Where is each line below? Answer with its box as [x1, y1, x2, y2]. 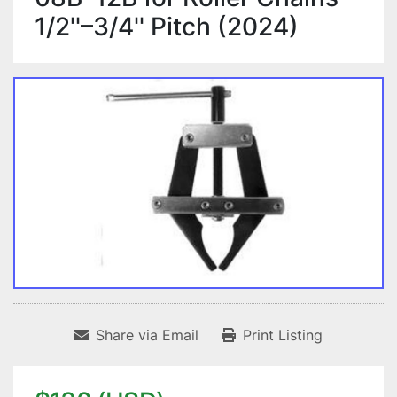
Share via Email [96, 326, 198, 345]
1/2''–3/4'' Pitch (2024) [35, 12, 299, 42]
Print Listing [243, 326, 323, 345]
